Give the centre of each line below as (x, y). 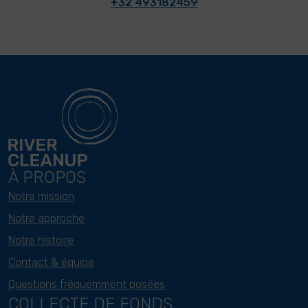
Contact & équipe (51, 262)
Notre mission (41, 196)
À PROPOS (47, 177)
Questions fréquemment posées (87, 284)
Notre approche (46, 218)
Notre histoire (41, 240)
